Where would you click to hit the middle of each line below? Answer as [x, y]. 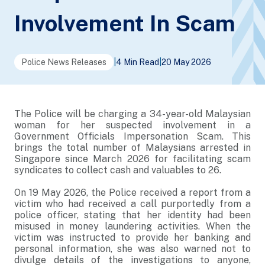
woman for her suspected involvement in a [132, 125]
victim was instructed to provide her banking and [132, 237]
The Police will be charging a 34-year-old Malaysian [132, 114]
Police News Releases [64, 62]
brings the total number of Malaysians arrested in [132, 148]
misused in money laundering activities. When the [132, 226]
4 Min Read [138, 62]
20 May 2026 [186, 62]
